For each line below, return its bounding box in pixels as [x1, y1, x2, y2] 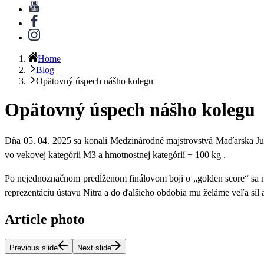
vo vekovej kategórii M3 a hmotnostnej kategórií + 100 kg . [5, 149, 226, 160]
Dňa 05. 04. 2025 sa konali [5, 135, 110, 146]
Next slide [77, 243, 111, 253]
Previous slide [9, 243, 58, 253]
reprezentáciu [5, 187, 54, 197]
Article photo [5, 211, 85, 227]
